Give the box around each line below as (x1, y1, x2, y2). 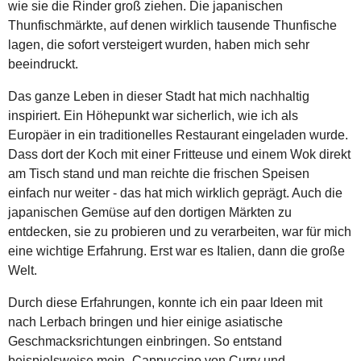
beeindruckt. (8, 56, 78, 71)
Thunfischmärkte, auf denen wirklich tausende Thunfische (8, 18, 337, 32)
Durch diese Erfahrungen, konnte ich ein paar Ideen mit (8, 295, 322, 309)
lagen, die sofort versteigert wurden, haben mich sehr (8, 37, 309, 52)
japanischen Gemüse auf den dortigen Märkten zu (8, 205, 292, 219)
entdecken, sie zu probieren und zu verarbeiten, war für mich (8, 224, 351, 239)
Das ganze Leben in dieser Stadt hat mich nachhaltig (8, 89, 309, 103)
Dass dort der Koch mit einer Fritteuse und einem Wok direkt (8, 147, 351, 161)
